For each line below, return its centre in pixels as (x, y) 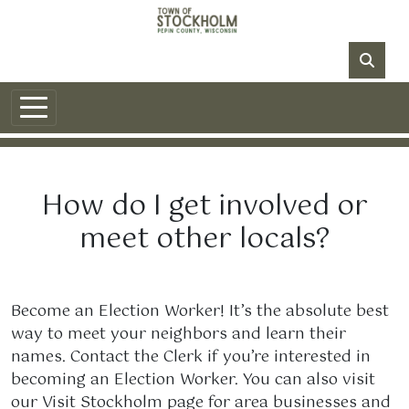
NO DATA (307, 59)
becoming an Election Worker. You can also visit (193, 379)
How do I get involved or (204, 206)
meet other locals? (204, 239)
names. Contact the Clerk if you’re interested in (191, 357)
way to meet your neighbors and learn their (178, 334)
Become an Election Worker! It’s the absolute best (200, 311)
